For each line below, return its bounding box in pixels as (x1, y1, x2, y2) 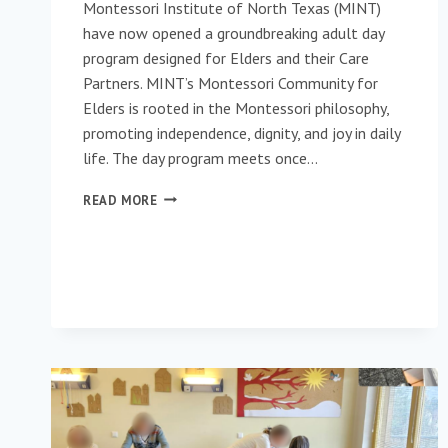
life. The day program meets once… (83, 147, 318, 168)
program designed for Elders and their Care (83, 47, 369, 68)
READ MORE (83, 191, 158, 209)
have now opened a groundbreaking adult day (83, 22, 384, 43)
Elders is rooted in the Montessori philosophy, (83, 97, 389, 118)
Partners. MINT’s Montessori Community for (83, 72, 378, 93)
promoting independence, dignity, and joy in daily (83, 122, 400, 143)
